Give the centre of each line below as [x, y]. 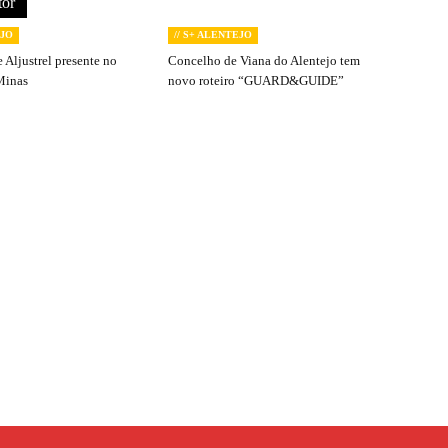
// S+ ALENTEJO [213, 34]
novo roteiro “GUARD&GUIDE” [256, 80]
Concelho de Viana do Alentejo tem [264, 60]
